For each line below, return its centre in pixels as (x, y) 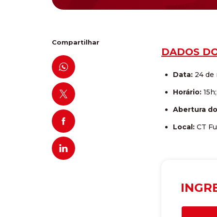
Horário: (187, 92)
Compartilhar (76, 42)
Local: (185, 127)
